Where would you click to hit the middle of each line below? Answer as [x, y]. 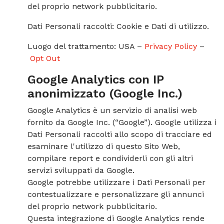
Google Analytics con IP [96, 79]
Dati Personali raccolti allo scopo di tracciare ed [120, 134]
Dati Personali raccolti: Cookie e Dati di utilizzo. [118, 26]
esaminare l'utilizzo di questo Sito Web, [104, 146]
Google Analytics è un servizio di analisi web [112, 110]
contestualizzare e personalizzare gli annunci [116, 194]
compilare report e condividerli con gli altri [110, 158]
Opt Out [45, 58]
